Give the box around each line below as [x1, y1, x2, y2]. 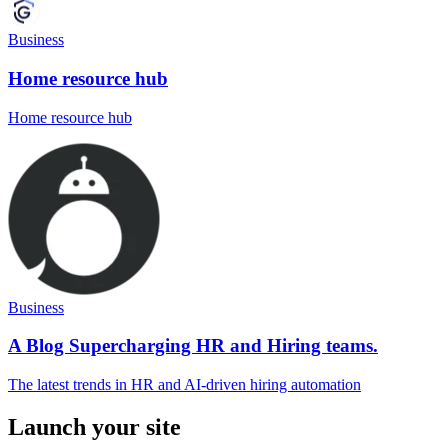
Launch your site [8, 414, 181, 441]
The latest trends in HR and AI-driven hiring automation [8, 376, 361, 394]
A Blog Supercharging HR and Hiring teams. [8, 335, 378, 357]
